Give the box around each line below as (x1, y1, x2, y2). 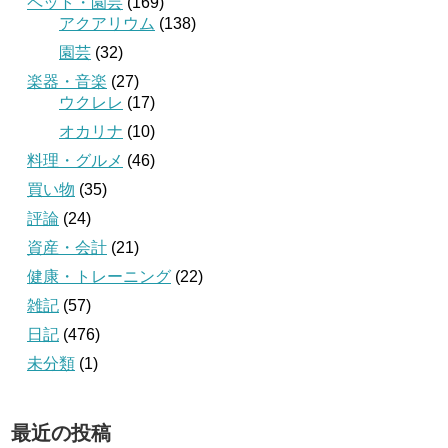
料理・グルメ (27, 152, 123, 170)
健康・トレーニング (27, 268, 171, 286)
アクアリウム (59, 15, 155, 33)
